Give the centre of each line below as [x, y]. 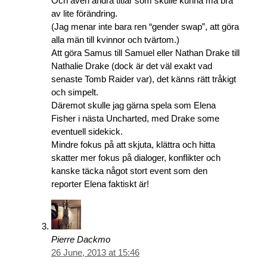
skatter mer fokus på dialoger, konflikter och [136, 157]
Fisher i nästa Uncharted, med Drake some [135, 118]
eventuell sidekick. [87, 131]
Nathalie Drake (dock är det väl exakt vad [132, 66]
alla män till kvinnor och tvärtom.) [115, 39]
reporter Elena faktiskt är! [100, 184]
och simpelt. [75, 92]
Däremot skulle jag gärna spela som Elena [133, 105]
